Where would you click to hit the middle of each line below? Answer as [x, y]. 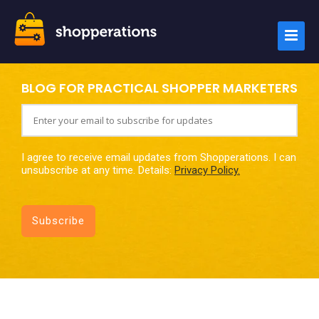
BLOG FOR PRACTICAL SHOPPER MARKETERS [159, 88]
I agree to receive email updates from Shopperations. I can [159, 157]
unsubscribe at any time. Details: [98, 170]
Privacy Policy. [207, 170]
